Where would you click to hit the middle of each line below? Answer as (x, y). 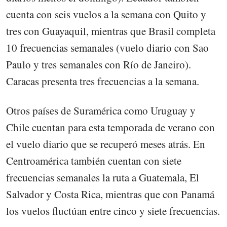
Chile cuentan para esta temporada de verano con (110, 127)
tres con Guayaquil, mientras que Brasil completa (111, 31)
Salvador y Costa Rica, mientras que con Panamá (110, 194)
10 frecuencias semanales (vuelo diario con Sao (107, 47)
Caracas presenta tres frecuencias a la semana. (103, 81)
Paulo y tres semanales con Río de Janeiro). (99, 64)
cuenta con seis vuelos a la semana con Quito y (106, 14)
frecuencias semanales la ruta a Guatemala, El (103, 177)
